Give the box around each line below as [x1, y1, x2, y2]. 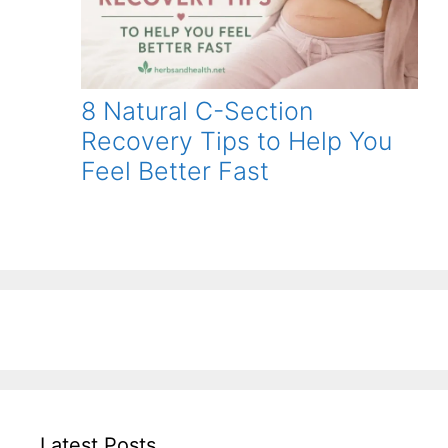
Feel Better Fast [81, 156, 269, 187]
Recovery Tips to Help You [81, 126, 392, 157]
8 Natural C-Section [81, 96, 313, 127]
